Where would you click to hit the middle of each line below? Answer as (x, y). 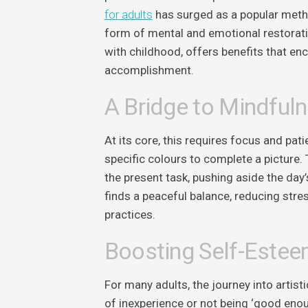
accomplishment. (149, 70)
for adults (128, 14)
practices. (130, 214)
